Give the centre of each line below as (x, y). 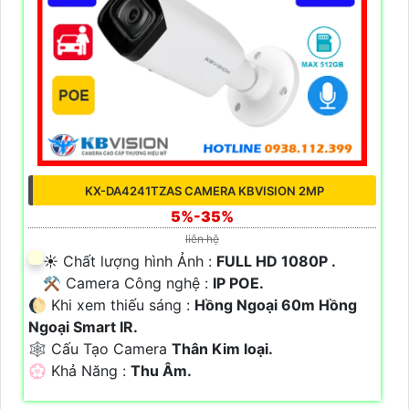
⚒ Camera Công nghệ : (128, 283)
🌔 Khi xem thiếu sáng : (111, 305)
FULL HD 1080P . (276, 262)
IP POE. (238, 283)
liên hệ (202, 239)
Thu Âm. (161, 371)
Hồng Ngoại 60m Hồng (276, 305)
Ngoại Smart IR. (83, 327)
